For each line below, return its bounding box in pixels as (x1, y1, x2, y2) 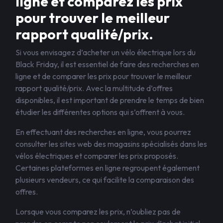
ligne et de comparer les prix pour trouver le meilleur (15, 71, 192, 81)
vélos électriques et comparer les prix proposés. (15, 151, 178, 161)
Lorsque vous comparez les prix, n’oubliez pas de (15, 207, 181, 217)
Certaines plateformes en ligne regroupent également (15, 163, 200, 173)
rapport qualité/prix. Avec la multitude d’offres (15, 83, 173, 93)
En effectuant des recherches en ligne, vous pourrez (15, 127, 191, 137)
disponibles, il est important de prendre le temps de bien (15, 95, 204, 105)
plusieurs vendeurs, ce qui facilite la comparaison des (15, 175, 194, 185)
